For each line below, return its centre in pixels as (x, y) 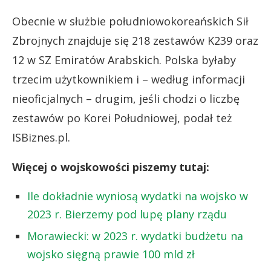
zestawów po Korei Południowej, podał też (122, 118)
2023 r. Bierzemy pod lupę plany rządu (127, 214)
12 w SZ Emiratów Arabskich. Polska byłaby (124, 60)
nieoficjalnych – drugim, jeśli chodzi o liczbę (126, 98)
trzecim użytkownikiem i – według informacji (129, 79)
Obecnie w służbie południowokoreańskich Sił (130, 21)
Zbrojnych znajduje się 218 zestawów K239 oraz (135, 40)
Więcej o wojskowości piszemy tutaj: (111, 167)
